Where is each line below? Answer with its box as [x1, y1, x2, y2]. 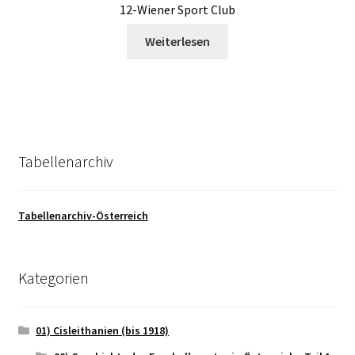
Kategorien [17, 267, 89, 288]
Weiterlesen [145, 33, 210, 50]
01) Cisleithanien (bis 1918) [36, 323, 170, 338]
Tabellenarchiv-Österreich [17, 208, 148, 223]
